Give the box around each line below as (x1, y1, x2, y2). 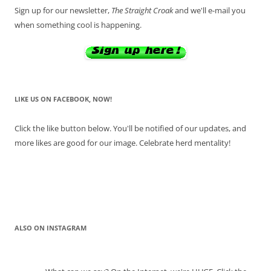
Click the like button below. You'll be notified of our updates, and (15, 123, 246, 134)
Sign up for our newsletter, (15, 5, 111, 16)
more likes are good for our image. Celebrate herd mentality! (15, 137, 230, 149)
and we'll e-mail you (173, 5, 246, 16)
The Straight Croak (111, 5, 173, 16)
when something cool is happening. (15, 19, 142, 31)
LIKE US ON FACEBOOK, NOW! (15, 94, 112, 104)
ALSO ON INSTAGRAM (15, 223, 87, 233)
